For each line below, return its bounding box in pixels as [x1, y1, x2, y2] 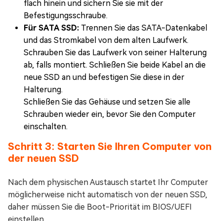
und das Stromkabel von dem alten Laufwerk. [24, 35, 188, 45]
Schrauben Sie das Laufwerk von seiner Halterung [24, 47, 207, 57]
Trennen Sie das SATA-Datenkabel [79, 23, 207, 33]
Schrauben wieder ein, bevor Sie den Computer [24, 109, 196, 119]
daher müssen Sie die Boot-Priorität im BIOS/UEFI [8, 202, 192, 212]
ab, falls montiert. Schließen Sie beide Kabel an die [24, 60, 206, 70]
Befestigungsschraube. [24, 10, 108, 20]
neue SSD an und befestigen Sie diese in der [24, 72, 184, 82]
